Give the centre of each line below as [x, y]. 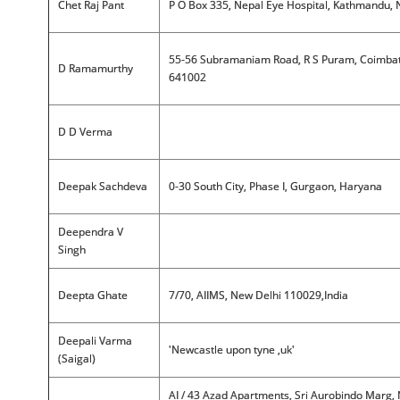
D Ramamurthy [95, 68]
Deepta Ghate [92, 295]
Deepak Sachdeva [102, 186]
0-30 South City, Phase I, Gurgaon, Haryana [275, 186]
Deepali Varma [95, 341]
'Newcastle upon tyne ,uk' [231, 350]
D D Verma [85, 132]
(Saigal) [76, 358]
